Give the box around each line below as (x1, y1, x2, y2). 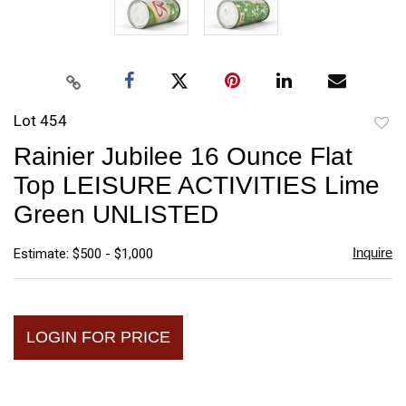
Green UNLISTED (14, 199, 218, 228)
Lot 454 (14, 111, 67, 130)
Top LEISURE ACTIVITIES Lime (14, 170, 380, 199)
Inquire (352, 244, 392, 260)
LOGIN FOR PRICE (26, 327, 170, 346)
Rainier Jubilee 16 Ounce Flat (14, 141, 353, 170)
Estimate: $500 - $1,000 (14, 245, 153, 262)
